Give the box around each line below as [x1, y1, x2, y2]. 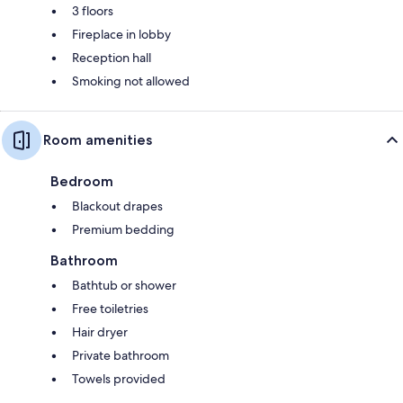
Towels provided [72, 370, 166, 387]
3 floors [72, 2, 113, 19]
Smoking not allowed [72, 72, 190, 89]
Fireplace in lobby [72, 25, 171, 42]
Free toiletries [72, 300, 148, 317]
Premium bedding [72, 220, 175, 237]
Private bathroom [72, 346, 169, 363]
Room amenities [43, 130, 152, 148]
